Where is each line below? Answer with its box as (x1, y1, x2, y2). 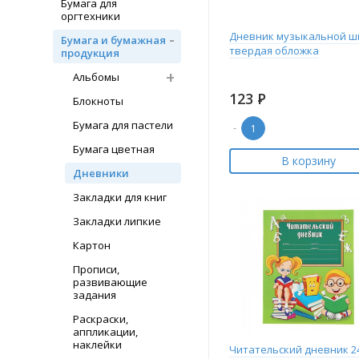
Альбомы (73, 70, 119, 84)
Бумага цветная (73, 142, 155, 156)
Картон (73, 238, 111, 252)
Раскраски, (73, 312, 128, 326)
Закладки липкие (73, 214, 161, 228)
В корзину (280, 153, 336, 168)
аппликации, (73, 325, 138, 339)
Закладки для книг (73, 190, 167, 204)
